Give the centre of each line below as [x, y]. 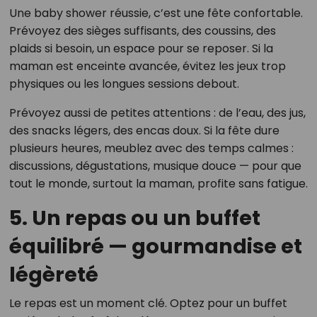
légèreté [53, 275]
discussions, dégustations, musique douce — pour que [155, 166]
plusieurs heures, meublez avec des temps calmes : [151, 148]
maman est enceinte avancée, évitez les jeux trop [147, 66]
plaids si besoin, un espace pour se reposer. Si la [141, 48]
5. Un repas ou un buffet [134, 218]
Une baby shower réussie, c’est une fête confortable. [156, 13]
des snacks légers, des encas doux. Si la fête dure [144, 131]
